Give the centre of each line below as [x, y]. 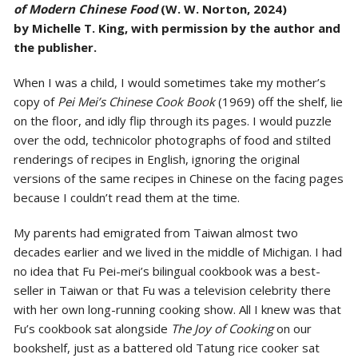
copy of [35, 101]
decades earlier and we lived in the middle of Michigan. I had [177, 251]
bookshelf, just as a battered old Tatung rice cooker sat [166, 347]
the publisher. [55, 47]
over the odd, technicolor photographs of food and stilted [172, 139]
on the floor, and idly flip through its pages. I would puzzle [172, 120]
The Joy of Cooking [222, 328]
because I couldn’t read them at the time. [126, 197]
